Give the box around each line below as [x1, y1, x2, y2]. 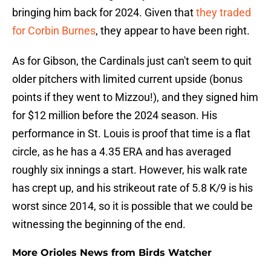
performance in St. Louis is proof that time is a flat [12, 127, 250, 140]
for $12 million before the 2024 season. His [12, 109, 217, 122]
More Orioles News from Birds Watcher [12, 247, 212, 259]
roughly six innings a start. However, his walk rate [12, 163, 247, 177]
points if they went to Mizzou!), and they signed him [12, 91, 258, 104]
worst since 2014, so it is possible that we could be [12, 200, 253, 213]
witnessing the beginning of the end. [12, 218, 186, 231]
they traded [196, 6, 251, 19]
